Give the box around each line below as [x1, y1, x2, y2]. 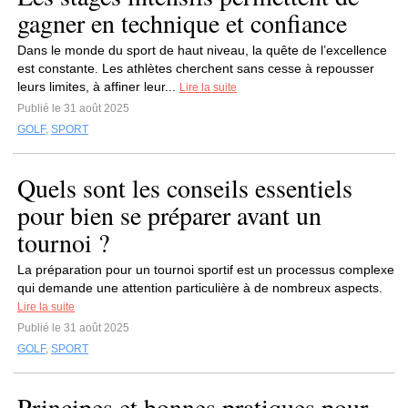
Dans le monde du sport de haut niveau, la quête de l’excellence [17, 43, 387, 57]
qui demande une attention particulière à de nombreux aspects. [17, 280, 382, 295]
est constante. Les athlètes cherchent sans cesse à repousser [17, 61, 374, 76]
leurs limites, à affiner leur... [17, 79, 179, 94]
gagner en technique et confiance [17, 5, 347, 40]
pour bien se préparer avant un [17, 198, 321, 232]
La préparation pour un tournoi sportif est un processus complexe [17, 262, 394, 277]
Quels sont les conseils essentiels [17, 170, 352, 205]
